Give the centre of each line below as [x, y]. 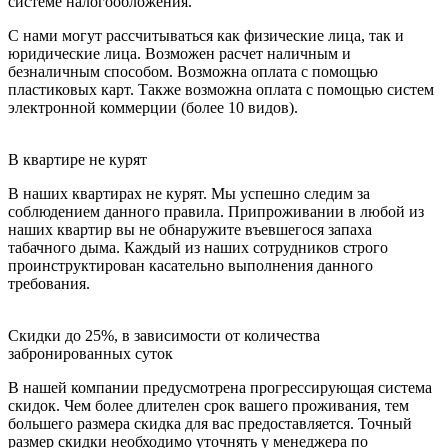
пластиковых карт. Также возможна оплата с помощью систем [221, 89]
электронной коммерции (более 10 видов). [153, 107]
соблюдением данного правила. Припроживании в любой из [216, 211]
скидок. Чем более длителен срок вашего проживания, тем [208, 405]
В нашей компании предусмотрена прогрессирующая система [220, 387]
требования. [49, 283]
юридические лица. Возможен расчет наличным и [179, 53]
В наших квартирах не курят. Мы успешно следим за [189, 193]
